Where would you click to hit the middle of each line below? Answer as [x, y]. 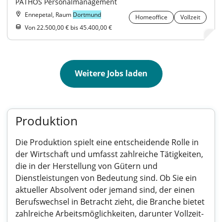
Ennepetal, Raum [49, 15]
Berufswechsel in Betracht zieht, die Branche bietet [110, 202]
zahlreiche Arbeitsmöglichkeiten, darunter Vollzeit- [110, 214]
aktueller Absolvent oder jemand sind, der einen [105, 190]
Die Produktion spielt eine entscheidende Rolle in [107, 142]
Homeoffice [151, 17]
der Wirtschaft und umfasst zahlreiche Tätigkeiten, [109, 154]
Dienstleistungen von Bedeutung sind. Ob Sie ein [106, 178]
